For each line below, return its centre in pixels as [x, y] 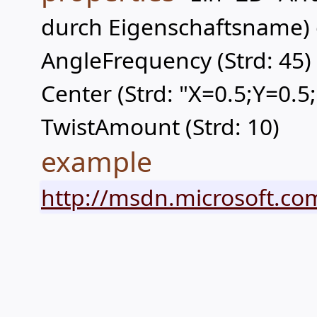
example [97, 161]
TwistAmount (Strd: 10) [160, 126]
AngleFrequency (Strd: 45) [176, 60]
